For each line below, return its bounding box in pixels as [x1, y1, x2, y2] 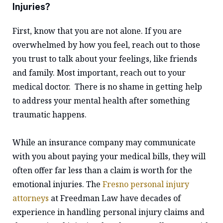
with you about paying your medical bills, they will [12, 151, 206, 162]
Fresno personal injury [103, 179, 189, 190]
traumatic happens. [12, 109, 87, 120]
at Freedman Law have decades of [49, 193, 181, 204]
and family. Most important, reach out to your [12, 67, 186, 78]
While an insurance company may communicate [12, 137, 196, 148]
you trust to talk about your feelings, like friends [12, 53, 197, 64]
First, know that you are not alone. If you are [12, 25, 182, 36]
